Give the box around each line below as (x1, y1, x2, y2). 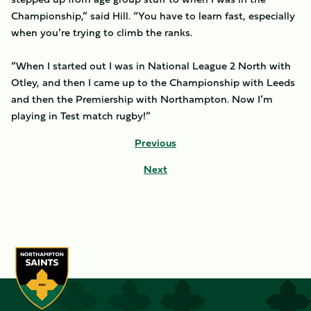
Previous (135, 135, 176, 151)
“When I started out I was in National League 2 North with (11, 58, 291, 74)
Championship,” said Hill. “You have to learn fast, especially (11, 8, 295, 24)
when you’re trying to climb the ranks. (11, 24, 192, 40)
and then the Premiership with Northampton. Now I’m (11, 91, 273, 107)
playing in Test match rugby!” (11, 108, 151, 124)
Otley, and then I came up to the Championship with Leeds (11, 74, 295, 90)
